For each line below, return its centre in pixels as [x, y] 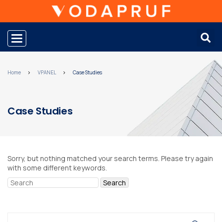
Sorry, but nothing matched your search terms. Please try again [110, 158]
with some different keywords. [57, 167]
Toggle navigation [46, 38]
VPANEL [47, 72]
